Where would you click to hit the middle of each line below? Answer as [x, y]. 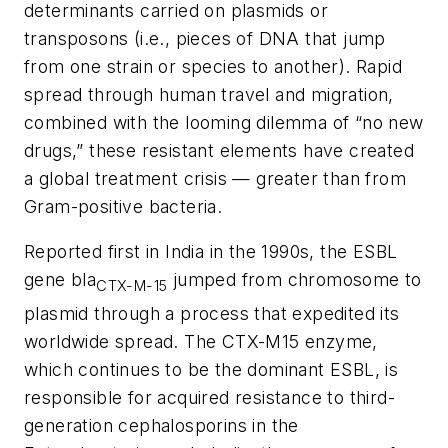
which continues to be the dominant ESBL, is [211, 369]
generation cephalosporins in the [161, 425]
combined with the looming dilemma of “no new [224, 122]
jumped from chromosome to [294, 280]
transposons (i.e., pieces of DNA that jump [205, 38]
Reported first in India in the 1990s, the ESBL [211, 252]
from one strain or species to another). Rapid [213, 66]
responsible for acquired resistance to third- [209, 397]
